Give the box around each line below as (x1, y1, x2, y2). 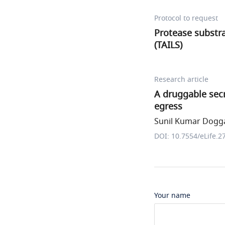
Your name (154, 190, 190, 201)
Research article (154, 74, 208, 85)
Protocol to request (154, 13, 218, 24)
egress (154, 100, 182, 113)
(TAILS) (154, 39, 182, 52)
